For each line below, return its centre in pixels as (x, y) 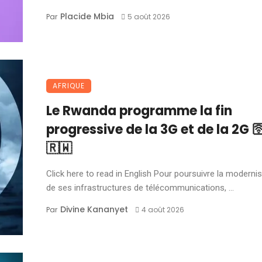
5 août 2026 (149, 17)
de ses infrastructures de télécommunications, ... (140, 188)
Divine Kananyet (94, 209)
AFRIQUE (69, 86)
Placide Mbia (87, 16)
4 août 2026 (163, 210)
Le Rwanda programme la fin (139, 111)
